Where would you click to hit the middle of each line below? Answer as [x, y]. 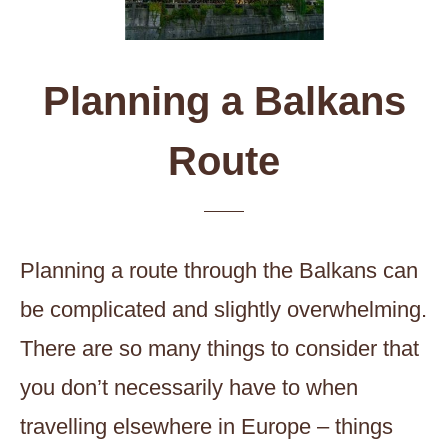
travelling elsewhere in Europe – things [206, 426]
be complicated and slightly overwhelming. [223, 309]
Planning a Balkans [224, 100]
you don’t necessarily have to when [189, 387]
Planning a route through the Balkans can [219, 270]
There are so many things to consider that [219, 348]
